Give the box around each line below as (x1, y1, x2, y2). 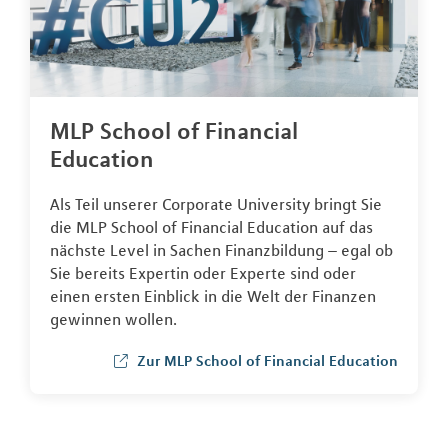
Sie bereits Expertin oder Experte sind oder (50, 262, 356, 283)
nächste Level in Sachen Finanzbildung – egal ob (50, 239, 393, 260)
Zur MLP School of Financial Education (137, 351, 398, 370)
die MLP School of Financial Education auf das (50, 216, 373, 237)
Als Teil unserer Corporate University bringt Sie (50, 193, 382, 214)
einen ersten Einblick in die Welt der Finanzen (50, 285, 376, 306)
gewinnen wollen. (50, 308, 177, 329)
